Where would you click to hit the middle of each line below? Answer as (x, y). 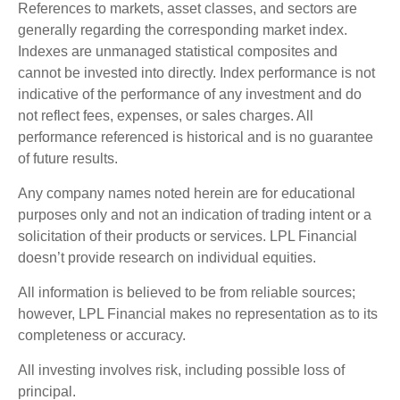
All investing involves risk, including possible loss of (181, 371)
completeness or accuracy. (104, 336)
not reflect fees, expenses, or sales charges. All (166, 116)
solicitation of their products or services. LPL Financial (187, 237)
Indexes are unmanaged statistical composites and (178, 52)
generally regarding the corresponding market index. (183, 30)
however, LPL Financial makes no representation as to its (198, 314)
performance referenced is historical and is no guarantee (196, 137)
